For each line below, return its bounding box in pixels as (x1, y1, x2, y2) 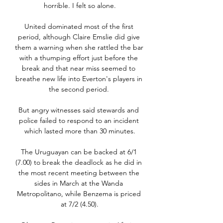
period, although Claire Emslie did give (17, 32, 140, 42)
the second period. (48, 85, 111, 94)
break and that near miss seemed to (22, 64, 135, 73)
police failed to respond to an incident (18, 116, 139, 125)
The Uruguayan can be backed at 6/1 (20, 147, 137, 157)
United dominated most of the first (24, 22, 133, 31)
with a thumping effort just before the (19, 53, 138, 63)
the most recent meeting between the (18, 168, 139, 178)
